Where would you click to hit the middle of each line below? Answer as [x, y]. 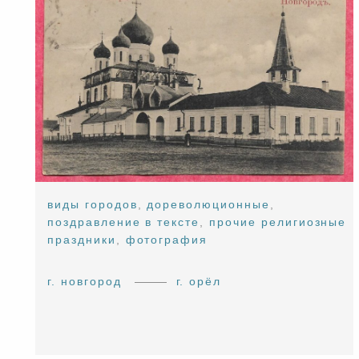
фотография [167, 240]
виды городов [93, 205]
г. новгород [85, 282]
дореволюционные [208, 205]
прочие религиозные [278, 222]
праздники [82, 240]
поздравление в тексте [124, 222]
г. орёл [199, 282]
